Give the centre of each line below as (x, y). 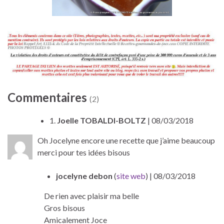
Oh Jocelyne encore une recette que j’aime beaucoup (126, 140)
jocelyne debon (84, 176)
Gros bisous (64, 208)
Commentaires (48, 97)
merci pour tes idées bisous (84, 152)
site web (131, 176)
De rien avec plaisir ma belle (91, 196)
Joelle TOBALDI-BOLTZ (101, 120)
